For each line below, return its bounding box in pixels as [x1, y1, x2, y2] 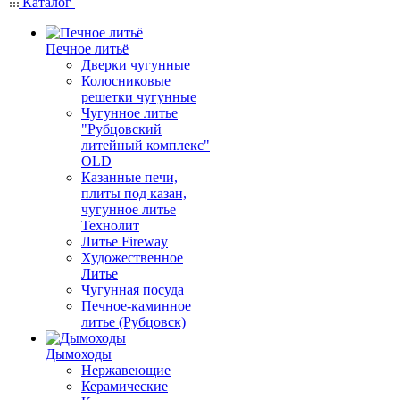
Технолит [81, 218, 139, 233]
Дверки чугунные [81, 57, 190, 72]
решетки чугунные [81, 89, 196, 104]
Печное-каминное [81, 298, 191, 313]
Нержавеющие [81, 362, 171, 378]
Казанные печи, [81, 170, 178, 185]
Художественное [81, 250, 183, 265]
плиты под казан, [81, 186, 187, 201]
